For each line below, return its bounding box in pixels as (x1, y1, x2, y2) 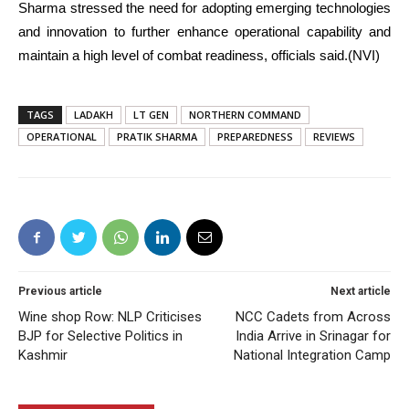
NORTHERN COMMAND (189, 108, 301, 121)
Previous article (18, 285, 102, 298)
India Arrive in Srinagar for (236, 328, 391, 344)
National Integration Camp (234, 347, 391, 363)
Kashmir (18, 347, 68, 363)
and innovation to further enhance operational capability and (18, 24, 391, 39)
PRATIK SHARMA (117, 130, 197, 143)
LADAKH (74, 108, 113, 121)
